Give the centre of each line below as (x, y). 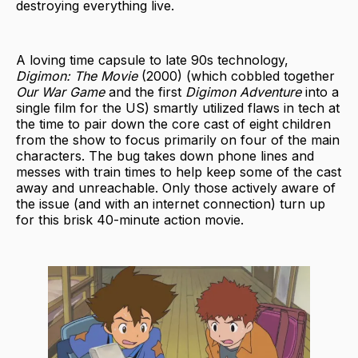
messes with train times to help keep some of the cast (179, 171)
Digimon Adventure (241, 91)
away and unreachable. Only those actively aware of (176, 187)
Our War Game (60, 91)
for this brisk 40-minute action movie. (130, 219)
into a (320, 91)
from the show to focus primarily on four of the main (178, 139)
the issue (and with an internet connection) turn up (171, 203)
